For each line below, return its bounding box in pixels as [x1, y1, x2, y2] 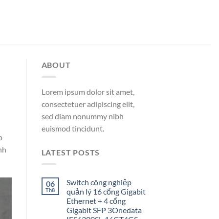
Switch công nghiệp [66, 177, 131, 187]
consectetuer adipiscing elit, [41, 99, 134, 109]
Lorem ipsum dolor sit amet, [41, 87, 134, 96]
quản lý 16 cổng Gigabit [66, 187, 146, 197]
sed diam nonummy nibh [41, 111, 124, 121]
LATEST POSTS [41, 147, 100, 157]
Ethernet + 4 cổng [66, 196, 126, 206]
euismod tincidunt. [41, 123, 104, 133]
